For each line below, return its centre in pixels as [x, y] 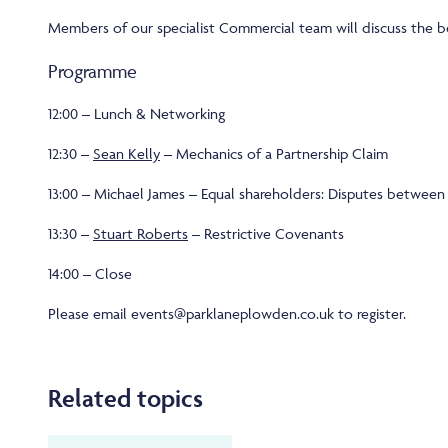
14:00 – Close [90, 273]
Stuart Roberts [140, 233]
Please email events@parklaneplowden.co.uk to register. [227, 313]
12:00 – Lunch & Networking [136, 113]
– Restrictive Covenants [266, 233]
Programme [92, 70]
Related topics [125, 397]
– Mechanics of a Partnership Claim [274, 153]
